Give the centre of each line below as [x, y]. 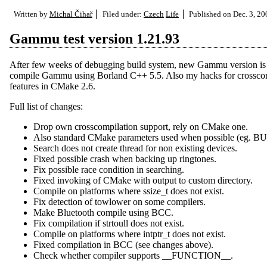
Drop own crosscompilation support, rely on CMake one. [141, 126]
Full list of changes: [46, 106]
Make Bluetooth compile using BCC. [103, 212]
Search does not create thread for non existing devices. [135, 148]
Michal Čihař [71, 14]
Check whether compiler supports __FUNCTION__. [133, 255]
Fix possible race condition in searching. [109, 169]
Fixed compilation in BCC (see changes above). [123, 244]
